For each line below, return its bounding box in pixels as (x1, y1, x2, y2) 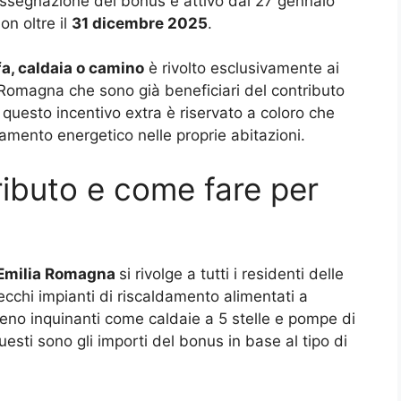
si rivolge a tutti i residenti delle (119, 264, 344, 283)
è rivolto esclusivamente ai (144, 59, 339, 78)
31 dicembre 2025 (72, 13, 208, 32)
